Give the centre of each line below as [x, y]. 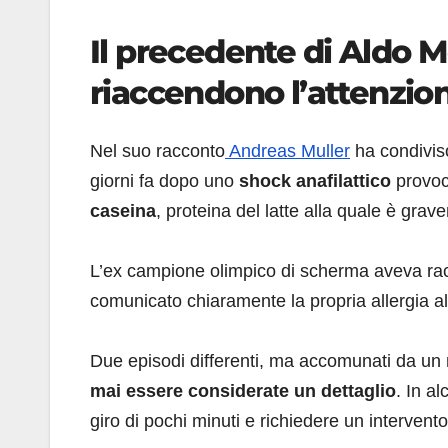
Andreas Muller [287, 150]
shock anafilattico [315, 180]
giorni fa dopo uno [164, 180]
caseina [123, 210]
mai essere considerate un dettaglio [243, 390]
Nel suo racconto [157, 150]
